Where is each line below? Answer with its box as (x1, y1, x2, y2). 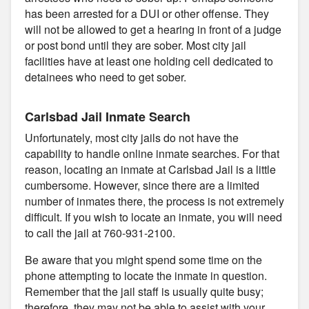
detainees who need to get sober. (25, 68, 186, 85)
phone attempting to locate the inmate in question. (25, 267, 267, 283)
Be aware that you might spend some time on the (25, 251, 262, 268)
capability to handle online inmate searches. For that (25, 145, 279, 161)
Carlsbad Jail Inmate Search (25, 107, 190, 126)
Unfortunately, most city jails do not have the (25, 129, 239, 146)
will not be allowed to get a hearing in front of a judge (25, 21, 281, 37)
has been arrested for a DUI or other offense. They (25, 5, 269, 21)
